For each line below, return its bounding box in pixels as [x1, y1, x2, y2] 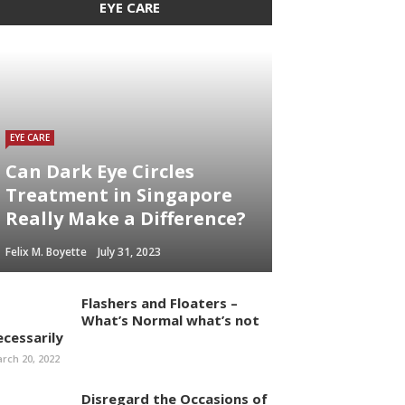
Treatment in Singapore [5, 183, 232, 207]
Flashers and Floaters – [81, 294, 238, 312]
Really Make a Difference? [5, 206, 246, 231]
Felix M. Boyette [5, 244, 87, 259]
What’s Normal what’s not [81, 311, 259, 329]
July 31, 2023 [98, 244, 161, 259]
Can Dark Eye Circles [5, 159, 194, 184]
